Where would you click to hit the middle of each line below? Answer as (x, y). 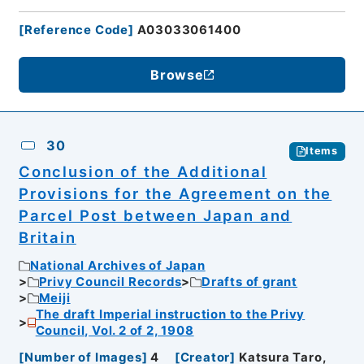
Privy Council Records (110, 282)
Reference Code (76, 30)
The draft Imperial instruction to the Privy (170, 315)
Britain (47, 237)
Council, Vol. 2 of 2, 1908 (115, 331)
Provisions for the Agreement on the (175, 193)
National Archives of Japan (117, 266)
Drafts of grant (250, 282)
